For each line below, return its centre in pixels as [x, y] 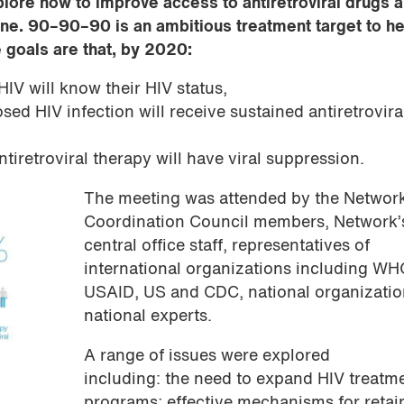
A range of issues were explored [207, 356]
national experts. [148, 317]
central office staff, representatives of [227, 247]
